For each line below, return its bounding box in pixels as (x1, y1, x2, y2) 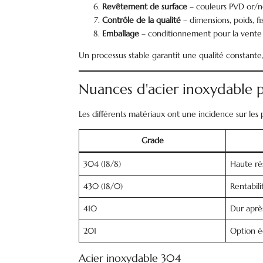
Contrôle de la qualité (102, 15, 181, 25)
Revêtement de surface (102, 1, 188, 12)
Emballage (102, 28, 140, 39)
